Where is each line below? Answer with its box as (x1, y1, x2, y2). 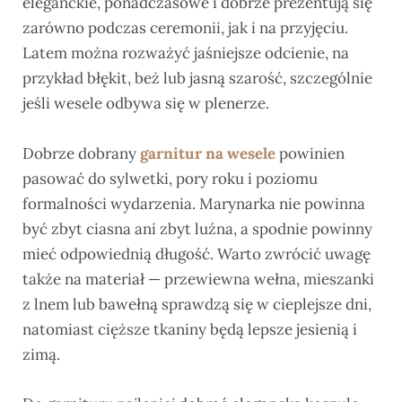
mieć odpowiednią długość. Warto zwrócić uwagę (22, 243, 371, 264)
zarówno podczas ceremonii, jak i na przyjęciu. (22, 18, 348, 39)
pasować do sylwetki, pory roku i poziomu (22, 168, 318, 188)
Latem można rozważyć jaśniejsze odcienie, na (22, 43, 349, 64)
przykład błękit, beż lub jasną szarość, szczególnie (22, 68, 372, 89)
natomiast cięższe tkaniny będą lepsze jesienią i (22, 319, 357, 339)
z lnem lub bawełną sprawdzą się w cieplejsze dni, (22, 293, 371, 314)
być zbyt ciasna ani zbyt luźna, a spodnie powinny (22, 218, 372, 239)
